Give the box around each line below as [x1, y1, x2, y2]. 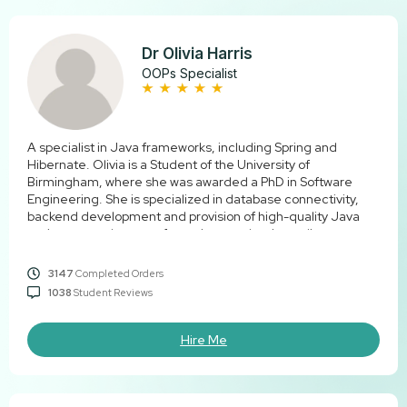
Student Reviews [71, 286, 153, 300]
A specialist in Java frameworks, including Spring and [27, 139, 337, 156]
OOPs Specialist [142, 65, 238, 81]
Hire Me [180, 332, 227, 349]
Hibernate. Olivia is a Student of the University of [27, 156, 310, 174]
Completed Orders [73, 267, 164, 281]
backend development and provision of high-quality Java [27, 208, 360, 225]
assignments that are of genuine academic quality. [27, 225, 326, 243]
